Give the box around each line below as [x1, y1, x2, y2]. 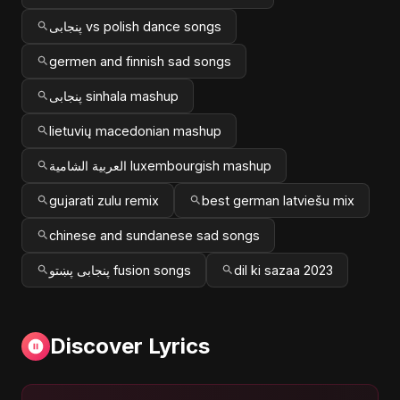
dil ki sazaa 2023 [234, 262, 333, 278]
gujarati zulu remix [49, 192, 159, 208]
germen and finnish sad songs [49, 53, 231, 69]
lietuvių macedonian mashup [49, 122, 221, 138]
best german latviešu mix [202, 192, 354, 208]
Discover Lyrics [50, 332, 210, 359]
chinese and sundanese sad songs [49, 227, 260, 243]
